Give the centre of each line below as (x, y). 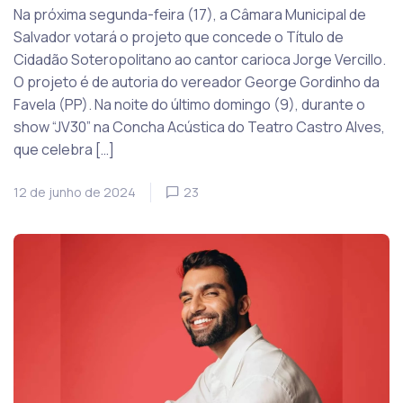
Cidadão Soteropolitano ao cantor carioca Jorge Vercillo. (200, 59)
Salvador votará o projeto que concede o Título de (179, 36)
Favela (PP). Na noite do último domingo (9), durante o (189, 104)
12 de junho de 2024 (75, 192)
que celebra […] (64, 149)
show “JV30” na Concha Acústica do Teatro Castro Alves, (199, 126)
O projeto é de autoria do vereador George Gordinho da (197, 81)
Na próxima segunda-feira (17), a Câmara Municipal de (190, 14)
